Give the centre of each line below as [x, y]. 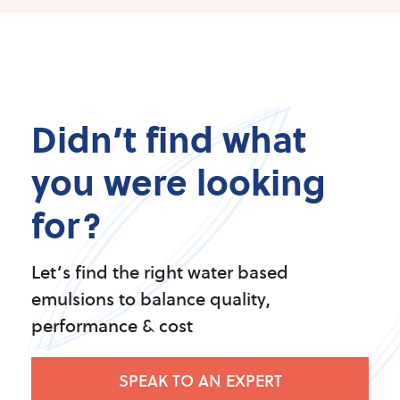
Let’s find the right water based [160, 271]
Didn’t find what [169, 138]
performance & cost [112, 325]
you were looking [179, 181]
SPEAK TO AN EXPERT [200, 380]
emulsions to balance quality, [151, 298]
